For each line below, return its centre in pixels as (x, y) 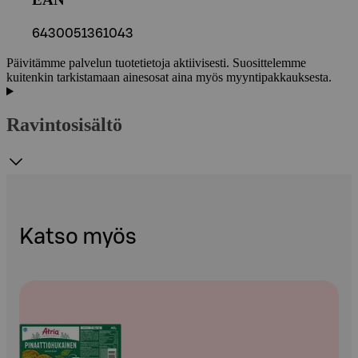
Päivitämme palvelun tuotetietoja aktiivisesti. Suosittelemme (156, 62)
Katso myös (78, 237)
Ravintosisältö (64, 125)
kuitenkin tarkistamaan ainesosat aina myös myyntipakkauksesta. (169, 77)
